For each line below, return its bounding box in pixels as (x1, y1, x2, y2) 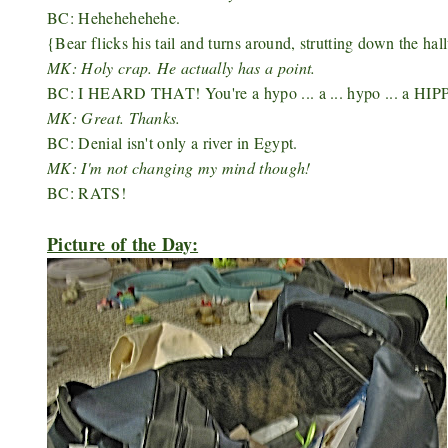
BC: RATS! (47, 182, 126, 203)
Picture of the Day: (47, 231, 199, 257)
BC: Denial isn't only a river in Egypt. (47, 132, 298, 153)
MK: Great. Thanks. (47, 107, 181, 128)
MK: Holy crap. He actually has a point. (47, 57, 316, 78)
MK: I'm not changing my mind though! (47, 157, 311, 178)
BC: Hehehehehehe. (47, 7, 181, 28)
